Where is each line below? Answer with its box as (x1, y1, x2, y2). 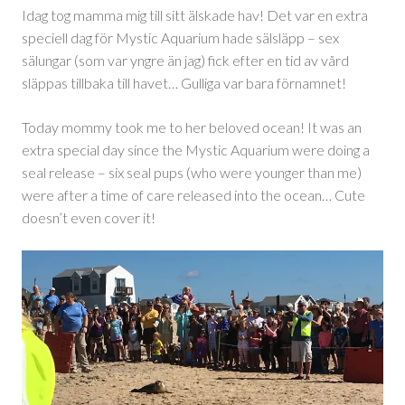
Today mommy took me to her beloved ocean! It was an (22, 118, 362, 137)
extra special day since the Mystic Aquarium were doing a (22, 141, 370, 159)
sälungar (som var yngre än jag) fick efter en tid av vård (22, 52, 349, 70)
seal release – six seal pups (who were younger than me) (22, 164, 362, 182)
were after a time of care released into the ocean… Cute (22, 186, 365, 204)
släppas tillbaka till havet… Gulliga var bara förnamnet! (22, 74, 349, 92)
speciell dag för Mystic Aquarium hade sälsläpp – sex (22, 29, 339, 47)
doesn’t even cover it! (22, 209, 155, 227)
